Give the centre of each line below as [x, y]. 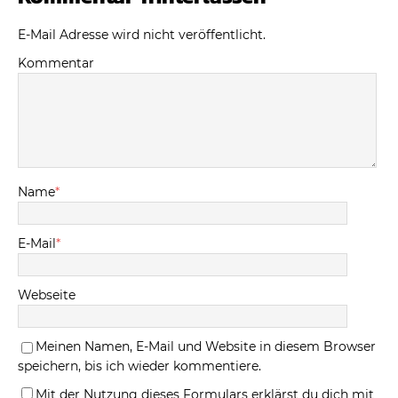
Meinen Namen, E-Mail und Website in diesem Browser [206, 347]
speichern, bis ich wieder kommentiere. [139, 366]
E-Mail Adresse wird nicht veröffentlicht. [142, 35]
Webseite [47, 295]
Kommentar [56, 64]
